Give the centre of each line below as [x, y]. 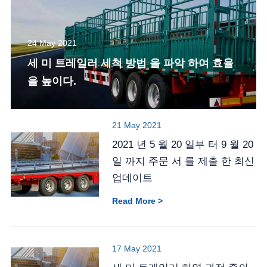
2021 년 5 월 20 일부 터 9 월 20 [183, 145]
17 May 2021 [137, 249]
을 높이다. [52, 81]
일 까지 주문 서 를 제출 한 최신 [184, 162]
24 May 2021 [52, 43]
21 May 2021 [137, 125]
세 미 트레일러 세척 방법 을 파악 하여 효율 [130, 63]
